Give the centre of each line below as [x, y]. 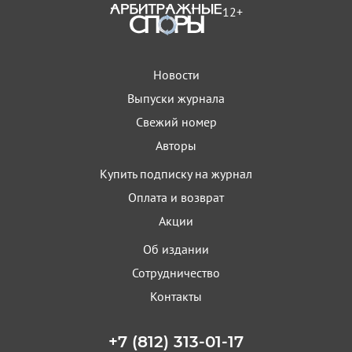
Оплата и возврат [176, 197]
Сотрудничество [176, 273]
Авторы [176, 145]
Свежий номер [176, 122]
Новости [176, 75]
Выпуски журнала [176, 98]
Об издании [176, 249]
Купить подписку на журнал [176, 174]
